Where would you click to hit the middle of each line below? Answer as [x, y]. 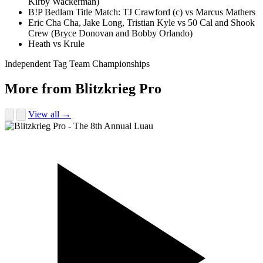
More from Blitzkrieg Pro [83, 88]
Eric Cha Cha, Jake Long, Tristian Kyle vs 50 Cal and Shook [141, 22]
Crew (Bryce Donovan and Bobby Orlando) [110, 33]
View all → [50, 114]
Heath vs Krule [56, 43]
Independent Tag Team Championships [77, 63]
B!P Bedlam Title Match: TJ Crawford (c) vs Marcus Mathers [142, 12]
